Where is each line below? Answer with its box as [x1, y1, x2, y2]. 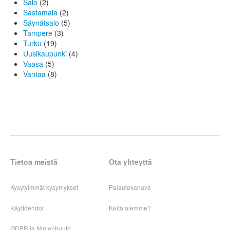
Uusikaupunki [23, 48, 67, 59]
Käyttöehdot [10, 203, 44, 213]
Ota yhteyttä [108, 157, 152, 167]
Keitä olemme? [108, 203, 151, 213]
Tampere [23, 28, 52, 39]
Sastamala [23, 7, 57, 18]
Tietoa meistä [10, 157, 57, 167]
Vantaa [23, 69, 46, 80]
